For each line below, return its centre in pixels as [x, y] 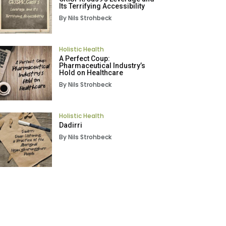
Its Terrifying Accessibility [102, 6]
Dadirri [70, 125]
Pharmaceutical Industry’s [102, 66]
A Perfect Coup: [84, 59]
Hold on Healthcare [91, 73]
